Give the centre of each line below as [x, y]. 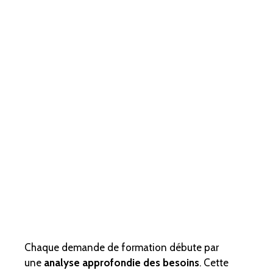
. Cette [214, 262]
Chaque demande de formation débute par [122, 247]
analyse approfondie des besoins [122, 262]
